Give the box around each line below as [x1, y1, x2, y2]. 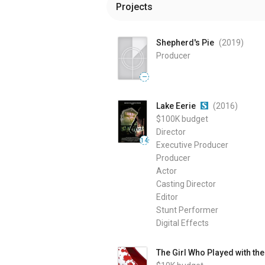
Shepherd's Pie [156, 38, 214, 47]
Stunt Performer [156, 205, 218, 215]
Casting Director [156, 179, 216, 189]
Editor [156, 192, 178, 202]
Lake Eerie [156, 101, 196, 111]
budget [182, 114, 208, 124]
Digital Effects [156, 218, 209, 228]
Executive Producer [156, 140, 228, 150]
